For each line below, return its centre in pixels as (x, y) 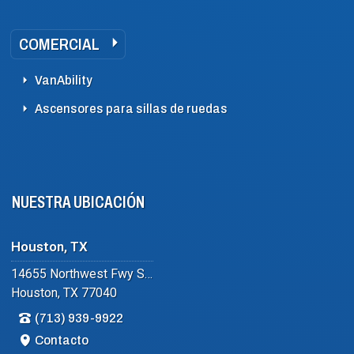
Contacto (62, 340)
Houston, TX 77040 (64, 293)
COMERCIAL (59, 44)
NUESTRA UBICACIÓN (78, 202)
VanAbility (64, 80)
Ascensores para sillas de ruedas (131, 109)
